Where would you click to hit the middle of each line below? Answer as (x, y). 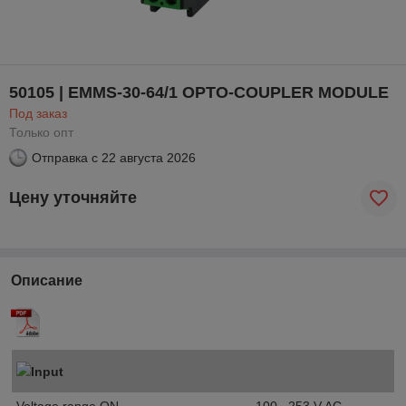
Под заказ (38, 113)
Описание (47, 280)
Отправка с (65, 157)
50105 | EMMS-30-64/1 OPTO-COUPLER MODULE (199, 92)
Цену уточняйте (73, 198)
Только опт (41, 132)
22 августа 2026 (149, 157)
